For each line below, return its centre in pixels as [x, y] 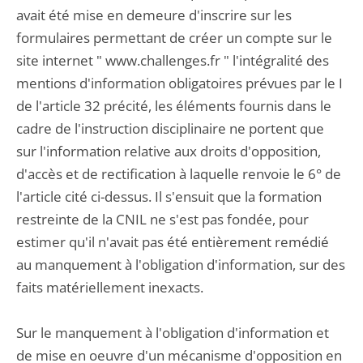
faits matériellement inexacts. [110, 287]
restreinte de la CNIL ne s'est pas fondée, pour [162, 219]
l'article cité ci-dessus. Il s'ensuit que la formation [169, 196]
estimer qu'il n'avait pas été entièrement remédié [173, 242]
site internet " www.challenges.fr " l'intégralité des [173, 60]
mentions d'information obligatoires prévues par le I [179, 83]
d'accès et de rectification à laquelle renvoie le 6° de [179, 174]
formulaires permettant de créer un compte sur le [174, 38]
